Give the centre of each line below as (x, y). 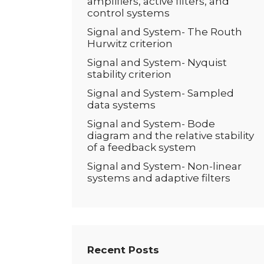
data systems (121, 105)
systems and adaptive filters (159, 178)
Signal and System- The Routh (165, 32)
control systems (128, 13)
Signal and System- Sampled (161, 93)
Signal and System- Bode (151, 124)
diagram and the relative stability (171, 136)
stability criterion (129, 74)
